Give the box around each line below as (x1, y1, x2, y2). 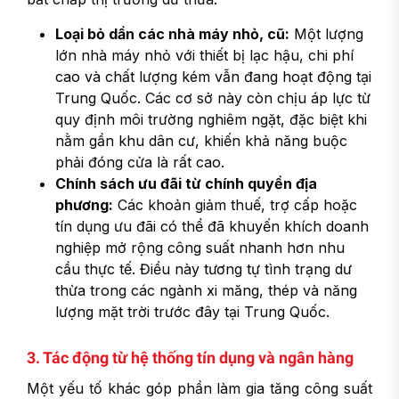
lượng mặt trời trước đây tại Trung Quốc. (55, 303, 330, 321)
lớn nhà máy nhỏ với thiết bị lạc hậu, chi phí (55, 46, 354, 64)
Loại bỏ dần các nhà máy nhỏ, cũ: (55, 25, 289, 43)
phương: (55, 196, 113, 214)
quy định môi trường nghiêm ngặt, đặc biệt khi (55, 110, 367, 128)
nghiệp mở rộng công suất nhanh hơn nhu (55, 239, 345, 256)
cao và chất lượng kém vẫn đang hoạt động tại (55, 68, 371, 85)
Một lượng (289, 25, 363, 43)
